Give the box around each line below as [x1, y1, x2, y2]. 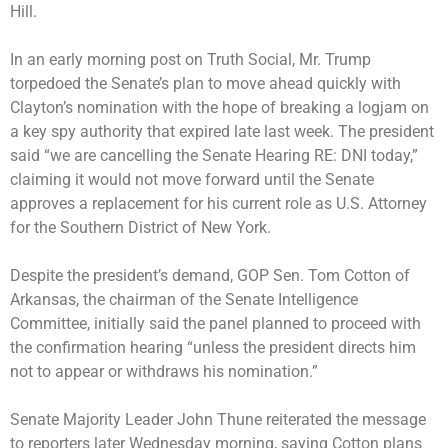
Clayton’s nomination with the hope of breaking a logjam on [10, 97, 429, 117]
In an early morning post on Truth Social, [10, 49, 299, 69]
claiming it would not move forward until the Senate [10, 169, 374, 189]
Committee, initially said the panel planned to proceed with [10, 313, 421, 333]
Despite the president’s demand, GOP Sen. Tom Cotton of [10, 265, 410, 285]
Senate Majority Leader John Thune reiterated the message [10, 409, 426, 429]
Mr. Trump [299, 49, 371, 69]
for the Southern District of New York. [10, 217, 271, 237]
